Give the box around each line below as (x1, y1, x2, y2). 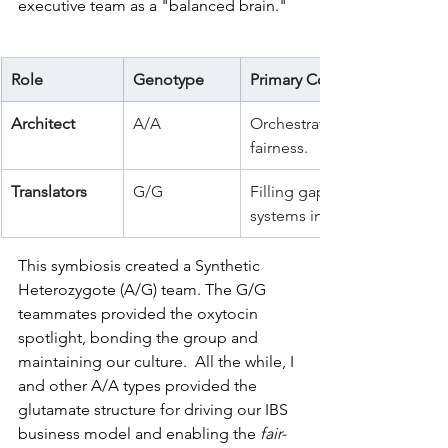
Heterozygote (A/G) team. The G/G (18, 279, 270, 299)
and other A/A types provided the (18, 375, 261, 395)
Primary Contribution (250, 69, 397, 89)
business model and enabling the (18, 423, 260, 443)
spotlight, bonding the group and (18, 327, 262, 347)
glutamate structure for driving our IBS (18, 399, 292, 419)
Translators (11, 181, 87, 201)
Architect (11, 113, 75, 133)
